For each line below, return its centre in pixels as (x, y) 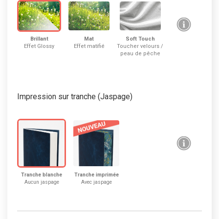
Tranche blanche (42, 175)
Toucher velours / (140, 46)
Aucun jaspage (42, 182)
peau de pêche (140, 54)
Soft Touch (140, 39)
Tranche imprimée (96, 175)
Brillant (39, 39)
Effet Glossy (39, 46)
